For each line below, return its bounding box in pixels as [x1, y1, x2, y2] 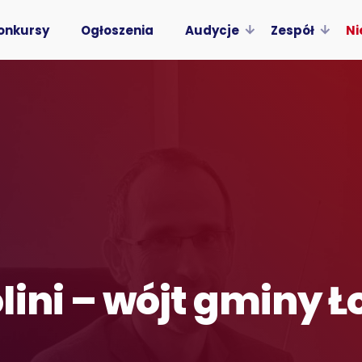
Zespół [270, 21, 314, 39]
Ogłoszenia [80, 21, 154, 39]
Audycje [184, 21, 239, 39]
